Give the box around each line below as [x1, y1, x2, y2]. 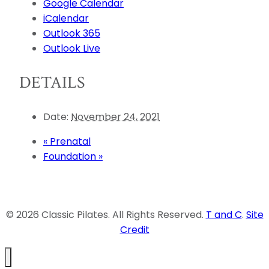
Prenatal [47, 134, 91, 148]
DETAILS [19, 71, 85, 94]
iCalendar [43, 11, 89, 26]
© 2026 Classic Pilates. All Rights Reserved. [5, 207, 206, 222]
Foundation [43, 149, 98, 163]
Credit [119, 222, 150, 237]
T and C [205, 207, 242, 222]
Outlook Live [43, 41, 100, 56]
